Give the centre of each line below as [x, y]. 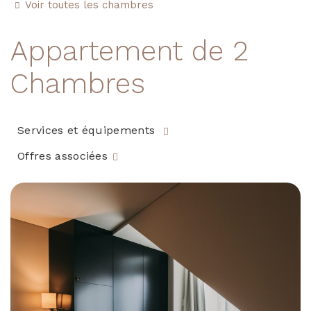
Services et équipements [88, 130]
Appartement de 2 [129, 51]
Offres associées [63, 156]
